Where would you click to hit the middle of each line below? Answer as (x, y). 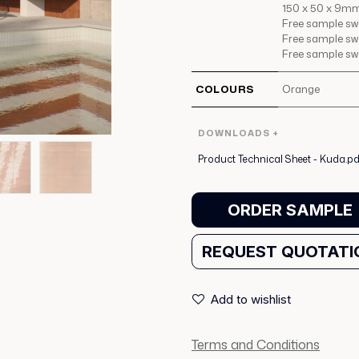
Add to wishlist (251, 299)
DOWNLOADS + (238, 133)
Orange (301, 89)
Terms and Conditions (256, 345)
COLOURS (224, 89)
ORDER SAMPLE (290, 210)
